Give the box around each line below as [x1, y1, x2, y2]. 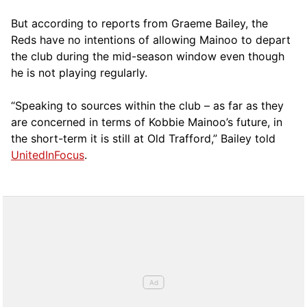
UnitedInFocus [11, 147, 84, 162]
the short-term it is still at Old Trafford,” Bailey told [11, 131, 275, 145]
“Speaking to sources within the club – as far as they [11, 98, 284, 112]
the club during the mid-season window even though [11, 49, 284, 63]
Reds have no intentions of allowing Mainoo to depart [11, 32, 291, 47]
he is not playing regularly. [11, 65, 147, 79]
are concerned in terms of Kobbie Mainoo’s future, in [11, 114, 282, 129]
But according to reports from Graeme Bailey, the [11, 16, 268, 30]
